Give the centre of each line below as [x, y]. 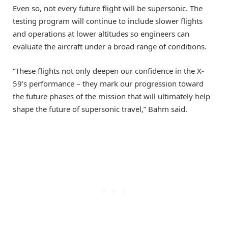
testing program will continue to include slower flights [108, 21]
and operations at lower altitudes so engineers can [101, 34]
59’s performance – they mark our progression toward [108, 84]
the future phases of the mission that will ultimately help [111, 96]
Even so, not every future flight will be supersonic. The [108, 8]
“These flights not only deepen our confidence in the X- [108, 71]
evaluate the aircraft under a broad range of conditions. [110, 47]
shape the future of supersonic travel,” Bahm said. [100, 109]
